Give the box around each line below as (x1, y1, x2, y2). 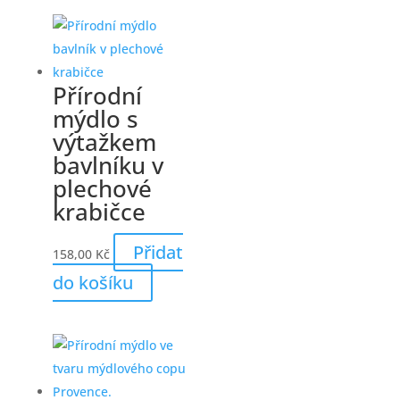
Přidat (132, 240, 183, 265)
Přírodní (52, 79, 142, 112)
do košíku (52, 271, 133, 296)
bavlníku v (52, 149, 163, 182)
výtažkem (52, 126, 156, 159)
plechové (52, 172, 152, 205)
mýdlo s (52, 103, 138, 136)
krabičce (52, 196, 146, 229)
